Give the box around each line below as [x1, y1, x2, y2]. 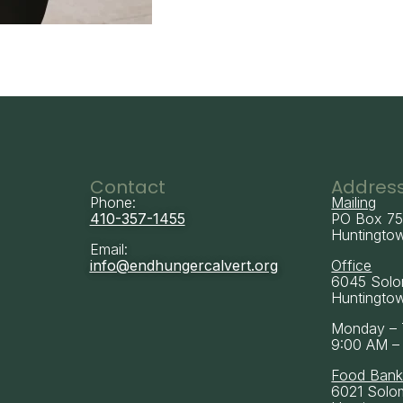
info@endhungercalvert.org [89, 256, 278, 275]
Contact [89, 175, 166, 201]
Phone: [89, 193, 136, 212]
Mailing [331, 193, 377, 212]
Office [331, 256, 372, 275]
